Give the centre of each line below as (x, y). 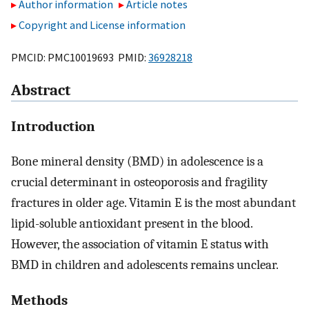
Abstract (41, 91)
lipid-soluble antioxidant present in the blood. (132, 223)
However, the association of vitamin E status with (140, 244)
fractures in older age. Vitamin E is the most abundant (153, 202)
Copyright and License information (102, 25)
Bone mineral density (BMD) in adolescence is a (137, 161)
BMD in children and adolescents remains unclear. (145, 265)
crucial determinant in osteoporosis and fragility (139, 182)
